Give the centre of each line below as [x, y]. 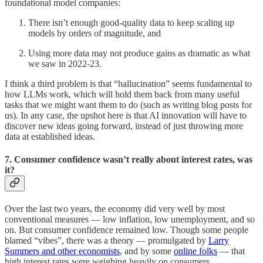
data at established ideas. [50, 136]
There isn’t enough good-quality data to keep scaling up [131, 22]
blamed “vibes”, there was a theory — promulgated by [107, 241]
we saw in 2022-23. [65, 63]
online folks [195, 251]
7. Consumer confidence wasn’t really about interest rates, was [129, 159]
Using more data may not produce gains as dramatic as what [139, 53]
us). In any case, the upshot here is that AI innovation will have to [126, 115]
